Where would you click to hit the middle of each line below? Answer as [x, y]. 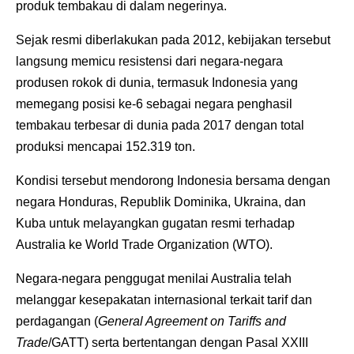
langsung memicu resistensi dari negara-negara [149, 61]
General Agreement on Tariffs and [192, 321]
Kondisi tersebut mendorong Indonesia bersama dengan [173, 180]
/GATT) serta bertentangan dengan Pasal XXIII [178, 342]
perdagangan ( [57, 321]
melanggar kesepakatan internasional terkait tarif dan [164, 299]
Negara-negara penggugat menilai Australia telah [154, 278]
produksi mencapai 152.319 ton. [105, 146]
